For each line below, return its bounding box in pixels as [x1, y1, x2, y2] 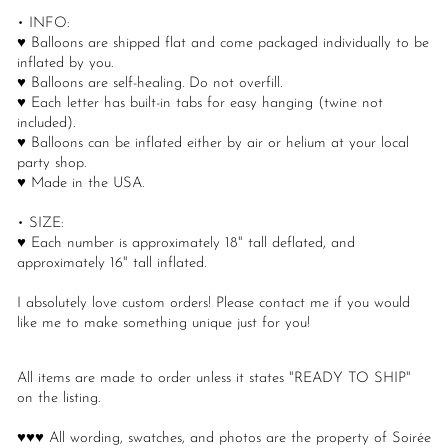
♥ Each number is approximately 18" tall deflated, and [17, 236, 355, 252]
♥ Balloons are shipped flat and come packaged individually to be [17, 36, 429, 52]
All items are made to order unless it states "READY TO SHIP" [17, 371, 411, 387]
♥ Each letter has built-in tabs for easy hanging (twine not [17, 96, 383, 112]
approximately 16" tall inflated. [17, 256, 206, 272]
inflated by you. [17, 56, 113, 72]
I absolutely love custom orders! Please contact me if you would [17, 296, 410, 312]
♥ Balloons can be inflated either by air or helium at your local [17, 136, 409, 152]
